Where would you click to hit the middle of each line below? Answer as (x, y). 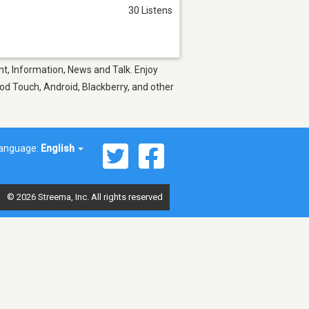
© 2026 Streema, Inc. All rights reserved (85, 197)
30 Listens (150, 10)
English (59, 148)
